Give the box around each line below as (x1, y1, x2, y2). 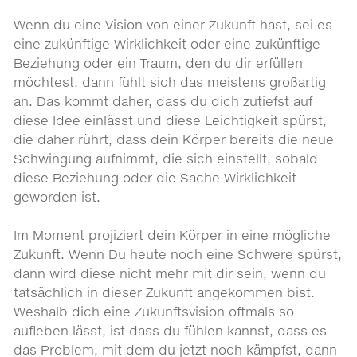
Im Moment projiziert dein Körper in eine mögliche (14, 227, 331, 244)
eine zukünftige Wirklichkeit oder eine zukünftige (14, 35, 321, 52)
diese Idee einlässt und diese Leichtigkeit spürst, (14, 112, 328, 128)
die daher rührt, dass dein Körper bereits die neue (14, 131, 335, 147)
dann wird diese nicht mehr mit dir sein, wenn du (14, 265, 327, 282)
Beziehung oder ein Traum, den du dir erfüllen (14, 54, 304, 71)
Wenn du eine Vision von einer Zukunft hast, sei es (14, 16, 333, 33)
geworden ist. (14, 188, 101, 205)
